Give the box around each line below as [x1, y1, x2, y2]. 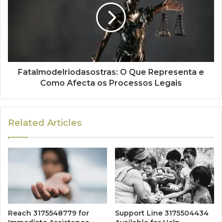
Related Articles [8, 117, 82, 128]
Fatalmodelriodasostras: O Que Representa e [18, 67, 204, 77]
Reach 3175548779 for [8, 208, 89, 218]
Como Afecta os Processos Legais [40, 78, 182, 88]
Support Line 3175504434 [115, 208, 209, 218]
